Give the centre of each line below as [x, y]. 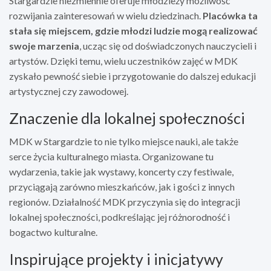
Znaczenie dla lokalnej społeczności [127, 118]
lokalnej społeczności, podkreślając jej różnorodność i [119, 217]
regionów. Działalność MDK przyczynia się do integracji [125, 201]
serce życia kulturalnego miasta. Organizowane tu [111, 156]
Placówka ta [230, 15]
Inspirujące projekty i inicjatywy [116, 259]
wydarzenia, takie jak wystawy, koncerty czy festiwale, [121, 171]
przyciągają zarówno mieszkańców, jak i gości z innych [122, 186]
